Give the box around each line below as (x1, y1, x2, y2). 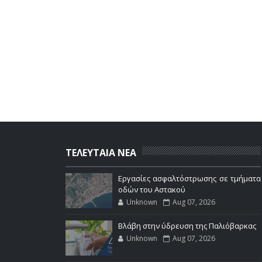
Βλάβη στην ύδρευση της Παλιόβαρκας (118, 220, 256, 231)
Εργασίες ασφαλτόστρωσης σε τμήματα (118, 173, 261, 184)
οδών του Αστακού (118, 184, 185, 195)
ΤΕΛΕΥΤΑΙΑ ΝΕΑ (65, 146, 136, 159)
